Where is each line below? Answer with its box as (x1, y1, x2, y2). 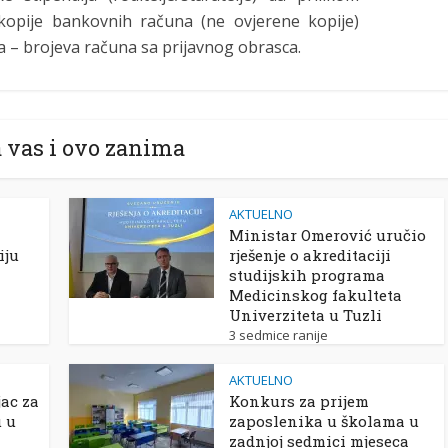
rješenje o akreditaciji (229, 245, 391, 265)
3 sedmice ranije (229, 326, 328, 344)
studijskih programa (229, 265, 385, 285)
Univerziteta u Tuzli (229, 305, 382, 325)
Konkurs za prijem (229, 391, 369, 411)
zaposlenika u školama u (229, 411, 419, 431)
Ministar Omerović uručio (229, 225, 426, 245)
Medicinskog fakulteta (229, 285, 402, 305)
